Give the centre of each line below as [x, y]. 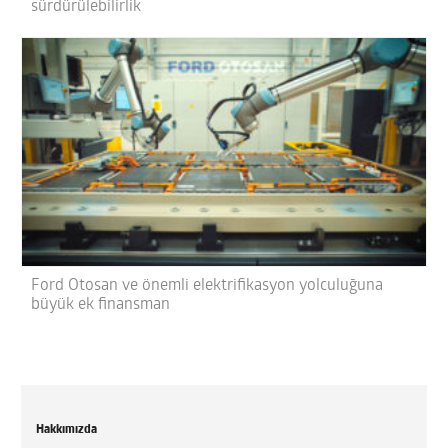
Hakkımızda [67, 429]
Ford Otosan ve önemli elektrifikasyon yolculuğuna [207, 285]
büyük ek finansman [101, 304]
